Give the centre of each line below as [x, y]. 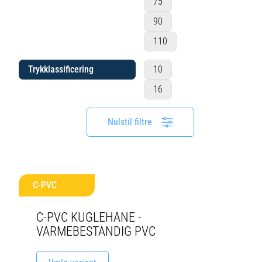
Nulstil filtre [130, 122]
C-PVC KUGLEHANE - [89, 217]
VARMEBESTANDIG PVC [96, 231]
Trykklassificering [61, 69]
